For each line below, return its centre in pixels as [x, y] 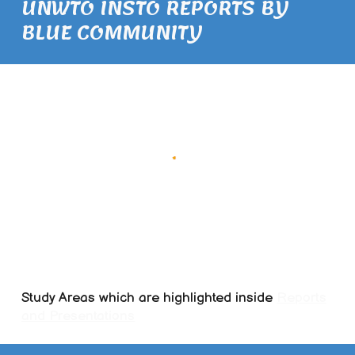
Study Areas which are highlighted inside [149, 298]
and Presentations [78, 316]
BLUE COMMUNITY [113, 33]
